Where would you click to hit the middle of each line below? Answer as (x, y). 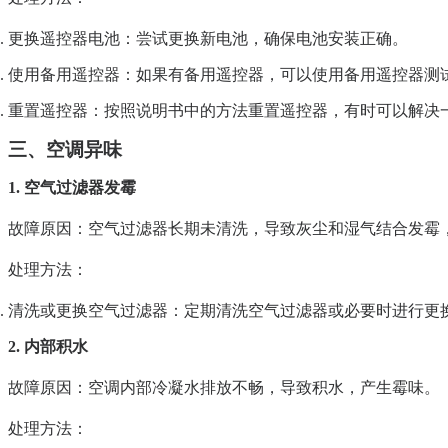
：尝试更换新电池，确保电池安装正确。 (264, 39)
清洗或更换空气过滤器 (88, 311)
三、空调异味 (65, 150)
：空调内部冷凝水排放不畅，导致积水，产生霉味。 (256, 388)
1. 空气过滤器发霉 (72, 188)
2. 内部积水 (48, 347)
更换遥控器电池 (64, 39)
